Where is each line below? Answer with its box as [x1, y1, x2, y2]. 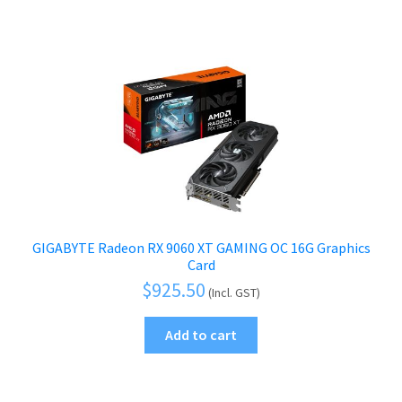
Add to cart [165, 326, 237, 345]
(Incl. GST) [208, 284, 260, 301]
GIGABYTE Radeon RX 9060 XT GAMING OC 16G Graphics [31, 238, 371, 257]
